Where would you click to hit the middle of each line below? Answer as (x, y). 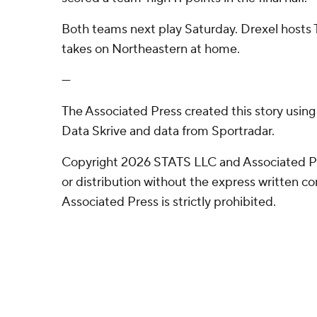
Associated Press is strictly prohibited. (169, 202)
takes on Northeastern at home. (151, 49)
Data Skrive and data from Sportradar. (168, 131)
